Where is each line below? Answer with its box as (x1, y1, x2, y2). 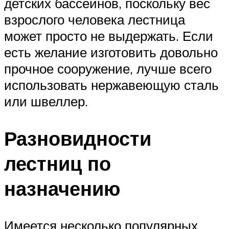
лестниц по (4, 150, 111, 176)
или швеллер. (4, 93, 88, 109)
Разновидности (4, 125, 151, 151)
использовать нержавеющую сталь (4, 76, 219, 93)
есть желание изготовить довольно (4, 43, 218, 60)
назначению (4, 175, 120, 201)
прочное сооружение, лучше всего (4, 60, 212, 77)
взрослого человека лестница (4, 11, 185, 28)
